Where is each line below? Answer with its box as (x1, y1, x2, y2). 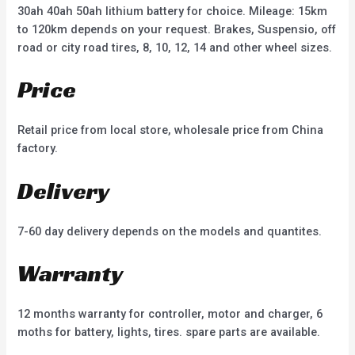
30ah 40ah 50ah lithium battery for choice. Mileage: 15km (17, 4, 328, 19)
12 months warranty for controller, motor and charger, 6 (17, 307, 323, 322)
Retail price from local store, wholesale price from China (17, 123, 324, 138)
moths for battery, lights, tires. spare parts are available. (17, 325, 321, 340)
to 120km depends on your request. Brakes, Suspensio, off (17, 22, 337, 37)
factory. (17, 141, 59, 156)
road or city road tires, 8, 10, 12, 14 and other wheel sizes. (17, 40, 333, 55)
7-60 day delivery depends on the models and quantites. (17, 223, 323, 239)
